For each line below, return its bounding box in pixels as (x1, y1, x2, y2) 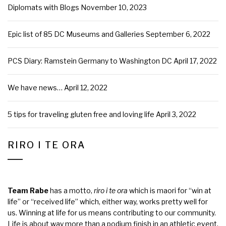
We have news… (8, 83, 63, 92)
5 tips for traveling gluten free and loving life (8, 109, 154, 119)
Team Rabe (8, 186, 48, 195)
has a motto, (48, 186, 94, 195)
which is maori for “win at (128, 186, 211, 195)
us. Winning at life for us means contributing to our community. (8, 208, 216, 217)
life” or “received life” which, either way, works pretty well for (8, 197, 208, 206)
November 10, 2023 (81, 3, 147, 12)
